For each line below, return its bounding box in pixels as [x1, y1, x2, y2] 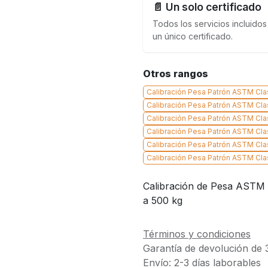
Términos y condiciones [143, 228, 251, 240]
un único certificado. [153, 31, 233, 41]
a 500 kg [143, 194, 182, 206]
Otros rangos [143, 68, 208, 80]
